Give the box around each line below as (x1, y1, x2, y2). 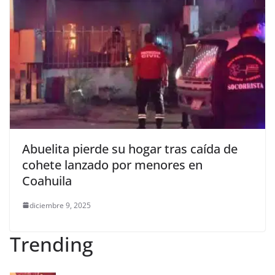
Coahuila (22, 172, 72, 189)
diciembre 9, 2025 (29, 199, 91, 211)
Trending (10, 230, 93, 257)
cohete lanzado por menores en (22, 156, 203, 173)
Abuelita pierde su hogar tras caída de (22, 140, 238, 157)
